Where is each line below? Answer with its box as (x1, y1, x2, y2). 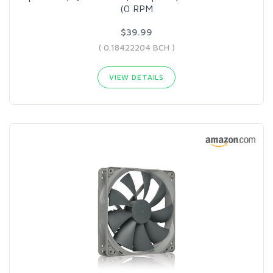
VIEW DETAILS (108, 72, 165, 82)
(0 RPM (120, 2, 153, 14)
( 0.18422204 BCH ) (98, 41, 175, 52)
